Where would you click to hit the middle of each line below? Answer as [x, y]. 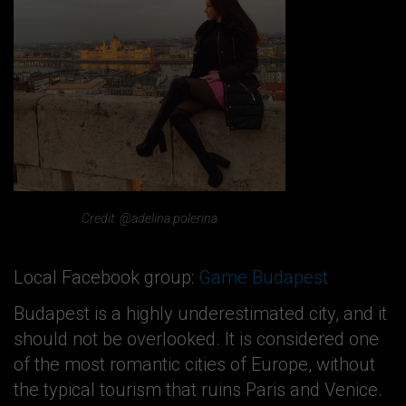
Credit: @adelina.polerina [150, 219]
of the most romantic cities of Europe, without [194, 364]
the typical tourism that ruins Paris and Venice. [198, 389]
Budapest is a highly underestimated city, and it [200, 313]
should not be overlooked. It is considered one [196, 338]
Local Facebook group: [106, 277]
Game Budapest [263, 277]
